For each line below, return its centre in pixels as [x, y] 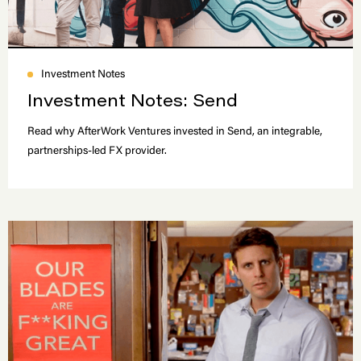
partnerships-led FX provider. [97, 151]
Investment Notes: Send [133, 102]
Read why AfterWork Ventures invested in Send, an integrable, [175, 132]
